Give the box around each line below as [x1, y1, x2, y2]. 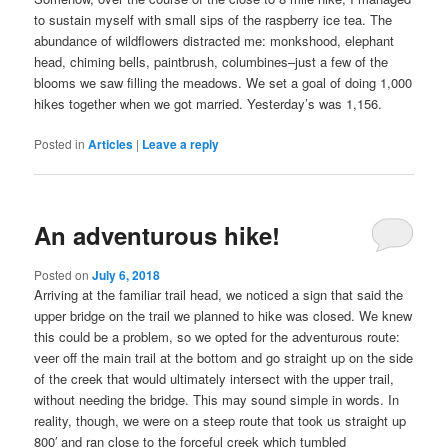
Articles [88, 134, 134, 153]
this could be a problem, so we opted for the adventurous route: [34, 327, 401, 347]
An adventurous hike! [34, 218, 281, 253]
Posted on [34, 266, 93, 284]
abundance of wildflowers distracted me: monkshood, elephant [34, 30, 395, 50]
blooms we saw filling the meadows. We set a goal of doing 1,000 [34, 72, 413, 92]
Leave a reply [142, 134, 220, 153]
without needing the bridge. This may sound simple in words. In [34, 390, 400, 410]
